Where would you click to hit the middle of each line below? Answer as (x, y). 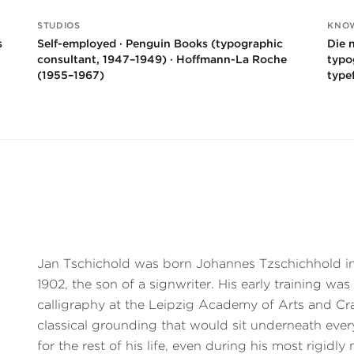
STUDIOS (59, 26)
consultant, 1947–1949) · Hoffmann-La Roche (162, 60)
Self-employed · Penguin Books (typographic (160, 44)
